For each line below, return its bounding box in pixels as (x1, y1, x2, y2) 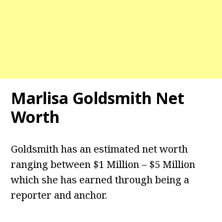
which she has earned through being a (11, 173, 190, 187)
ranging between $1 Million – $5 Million (11, 158, 196, 171)
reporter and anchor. (11, 188, 108, 202)
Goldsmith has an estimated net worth (11, 142, 188, 156)
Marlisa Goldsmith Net (11, 87, 185, 109)
